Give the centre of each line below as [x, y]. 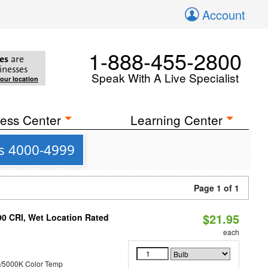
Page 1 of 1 [217, 188]
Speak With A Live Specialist [165, 77]
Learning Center [177, 120]
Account [224, 15]
